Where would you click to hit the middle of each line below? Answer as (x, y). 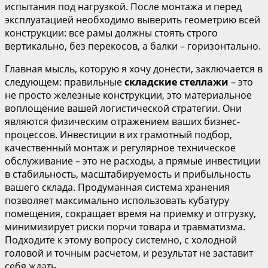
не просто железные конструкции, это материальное (128, 95)
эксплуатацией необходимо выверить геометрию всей (133, 19)
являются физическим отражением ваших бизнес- (122, 121)
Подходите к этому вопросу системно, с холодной (121, 240)
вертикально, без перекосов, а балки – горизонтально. (133, 46)
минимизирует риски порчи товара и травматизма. (125, 226)
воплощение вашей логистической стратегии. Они (123, 108)
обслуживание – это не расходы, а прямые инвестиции (133, 161)
